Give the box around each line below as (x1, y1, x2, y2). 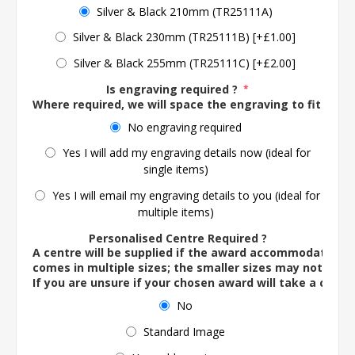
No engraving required (127, 119, 242, 135)
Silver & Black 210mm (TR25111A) (96, 3, 273, 19)
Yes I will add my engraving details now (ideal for (62, 145, 311, 161)
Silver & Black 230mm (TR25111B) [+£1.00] (73, 29, 296, 45)
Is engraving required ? (106, 81, 241, 97)
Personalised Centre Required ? (88, 230, 267, 246)
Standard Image (143, 323, 225, 339)
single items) (143, 162, 208, 177)
